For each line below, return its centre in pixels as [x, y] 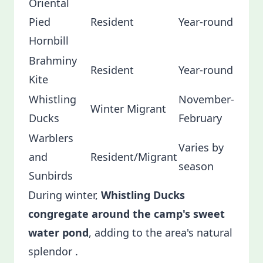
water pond [58, 232]
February [202, 118]
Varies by [201, 147]
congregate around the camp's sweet [127, 214]
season [196, 166]
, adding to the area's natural [161, 232]
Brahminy [53, 60]
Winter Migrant [128, 109]
